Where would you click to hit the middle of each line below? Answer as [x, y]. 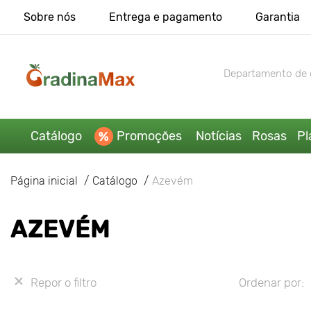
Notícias [218, 136]
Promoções [149, 136]
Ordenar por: [271, 282]
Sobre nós [49, 17]
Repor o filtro [64, 282]
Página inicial [44, 180]
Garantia [277, 17]
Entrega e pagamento [165, 17]
